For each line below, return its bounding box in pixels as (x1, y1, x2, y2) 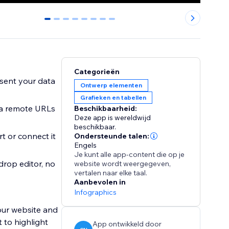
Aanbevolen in (74, 177, 126, 187)
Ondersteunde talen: (74, 131, 150, 141)
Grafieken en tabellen (80, 94, 147, 102)
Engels (74, 141, 97, 150)
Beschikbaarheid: (74, 104, 138, 113)
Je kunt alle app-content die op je (74, 150, 185, 159)
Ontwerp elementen (80, 81, 143, 89)
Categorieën (74, 67, 120, 77)
